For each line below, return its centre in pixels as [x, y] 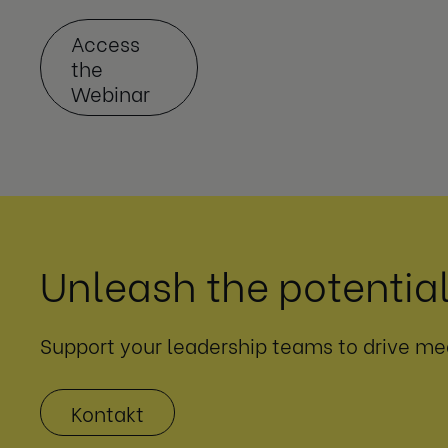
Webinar [110, 92]
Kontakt [107, 412]
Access [105, 42]
